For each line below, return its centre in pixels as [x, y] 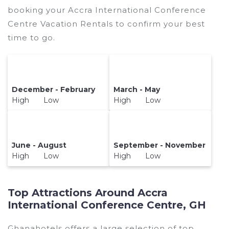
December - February [54, 90]
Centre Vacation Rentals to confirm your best [106, 24]
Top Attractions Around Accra [88, 192]
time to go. [31, 38]
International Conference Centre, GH [107, 205]
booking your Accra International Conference [107, 10]
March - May [137, 90]
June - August [39, 145]
